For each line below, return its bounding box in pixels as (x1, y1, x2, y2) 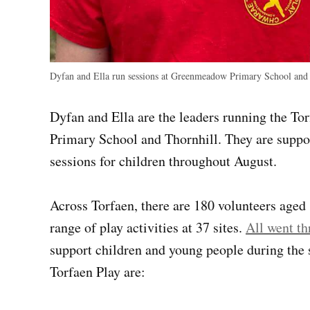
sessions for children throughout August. (50, 152, 277, 171)
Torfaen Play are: (50, 262, 145, 282)
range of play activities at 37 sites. (50, 218, 246, 237)
